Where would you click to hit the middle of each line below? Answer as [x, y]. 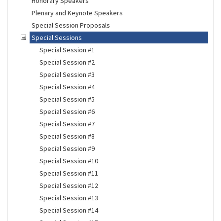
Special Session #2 [67, 62]
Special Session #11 [69, 173]
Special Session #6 [67, 111]
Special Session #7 [67, 124]
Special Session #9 [67, 148]
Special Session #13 [69, 198]
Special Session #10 [69, 161]
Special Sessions [56, 37]
